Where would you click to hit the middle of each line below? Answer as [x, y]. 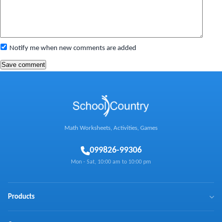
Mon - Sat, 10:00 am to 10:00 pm [111, 162]
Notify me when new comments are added [73, 48]
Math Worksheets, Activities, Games [111, 128]
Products [21, 197]
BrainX [17, 218]
